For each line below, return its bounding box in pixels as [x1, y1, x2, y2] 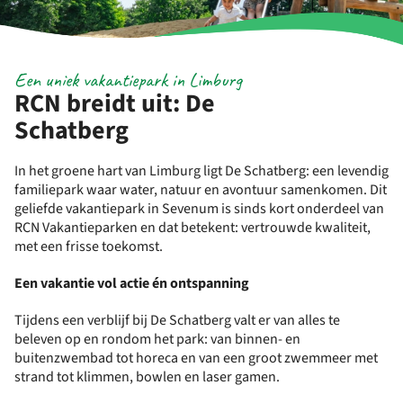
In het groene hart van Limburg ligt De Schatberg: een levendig [14, 161, 389, 181]
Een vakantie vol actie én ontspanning [14, 273, 249, 293]
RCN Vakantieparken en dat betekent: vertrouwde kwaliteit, [14, 218, 371, 237]
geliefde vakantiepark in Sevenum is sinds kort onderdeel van [14, 199, 384, 219]
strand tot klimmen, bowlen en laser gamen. [14, 367, 280, 387]
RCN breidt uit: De [14, 85, 215, 121]
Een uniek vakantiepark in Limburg [14, 67, 242, 93]
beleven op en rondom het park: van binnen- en [14, 329, 300, 349]
